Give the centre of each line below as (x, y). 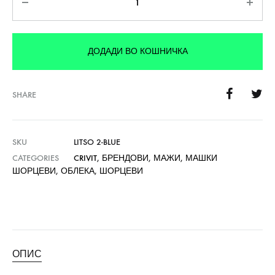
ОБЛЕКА (78, 171)
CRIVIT (85, 158)
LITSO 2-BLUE (97, 142)
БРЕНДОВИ (125, 158)
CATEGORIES (36, 158)
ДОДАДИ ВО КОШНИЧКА (137, 51)
